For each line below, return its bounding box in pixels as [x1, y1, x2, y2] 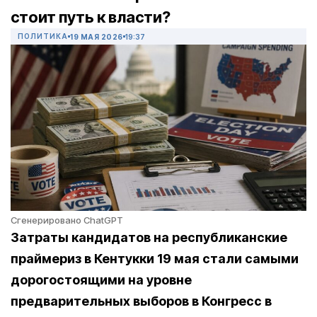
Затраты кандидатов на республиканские [11, 230, 287, 246]
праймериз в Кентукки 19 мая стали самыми [11, 251, 299, 267]
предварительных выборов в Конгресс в [11, 294, 272, 309]
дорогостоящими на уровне [11, 272, 192, 288]
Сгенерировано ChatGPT [11, 214, 123, 226]
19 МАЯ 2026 [70, 32, 123, 41]
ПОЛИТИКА [18, 32, 68, 41]
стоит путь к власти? [11, 8, 171, 27]
